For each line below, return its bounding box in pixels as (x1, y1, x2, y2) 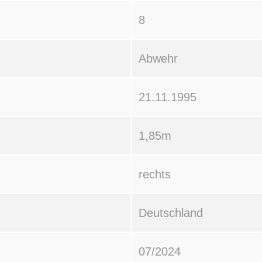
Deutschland (139, 206, 203, 219)
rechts (139, 167, 171, 181)
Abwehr (139, 51, 178, 65)
